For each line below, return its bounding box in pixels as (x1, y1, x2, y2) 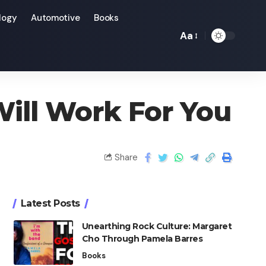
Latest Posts (20, 198, 80, 209)
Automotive (31, 12, 80, 24)
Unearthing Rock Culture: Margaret (81, 221, 232, 232)
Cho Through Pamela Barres (81, 233, 203, 244)
